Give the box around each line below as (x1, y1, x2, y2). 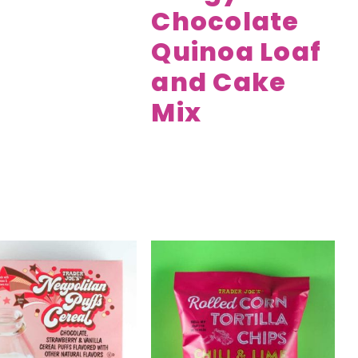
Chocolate (151, 2, 300, 39)
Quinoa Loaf (151, 33, 321, 70)
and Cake (151, 63, 287, 100)
